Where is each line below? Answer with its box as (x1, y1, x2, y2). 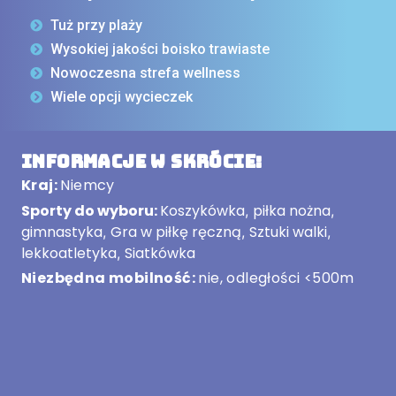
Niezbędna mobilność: (21, 268, 199, 289)
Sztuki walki (249, 222, 327, 243)
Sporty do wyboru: (21, 201, 160, 222)
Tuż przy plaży (49, 17, 142, 34)
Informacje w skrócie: (21, 150, 263, 174)
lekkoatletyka (21, 243, 117, 264)
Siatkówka (125, 243, 195, 264)
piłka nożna (253, 201, 331, 222)
